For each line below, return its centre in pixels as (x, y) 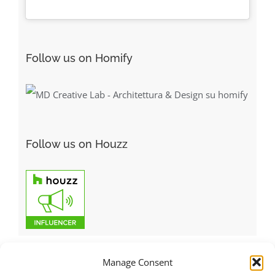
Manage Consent (137, 262)
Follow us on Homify (79, 58)
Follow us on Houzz (76, 144)
